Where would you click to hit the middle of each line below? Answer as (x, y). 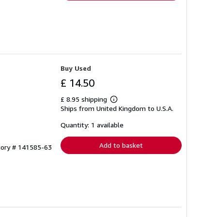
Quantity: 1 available (92, 124)
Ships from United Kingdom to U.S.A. (117, 108)
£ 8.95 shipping (85, 99)
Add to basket (121, 145)
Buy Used (76, 68)
